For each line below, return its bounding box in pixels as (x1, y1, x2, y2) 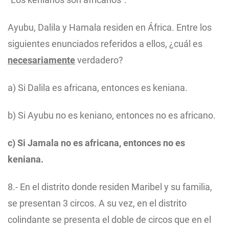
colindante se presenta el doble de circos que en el (8, 214, 211, 225)
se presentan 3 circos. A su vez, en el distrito (8, 198, 187, 209)
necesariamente (8, 55, 75, 66)
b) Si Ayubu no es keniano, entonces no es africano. (8, 110, 216, 121)
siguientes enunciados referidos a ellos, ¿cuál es (8, 38, 202, 50)
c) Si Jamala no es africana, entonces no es (8, 138, 185, 149)
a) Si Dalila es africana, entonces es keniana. (8, 82, 188, 94)
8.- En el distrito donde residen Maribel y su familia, (8, 181, 212, 193)
